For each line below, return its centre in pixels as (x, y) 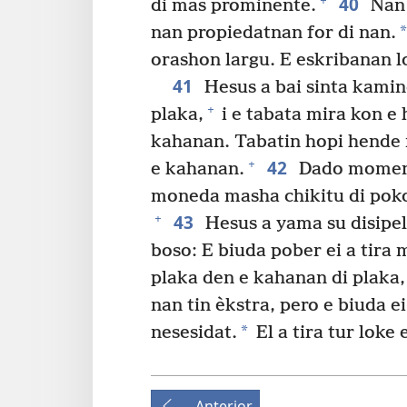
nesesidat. (194, 333)
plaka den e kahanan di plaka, (278, 278)
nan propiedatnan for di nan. (273, 33)
